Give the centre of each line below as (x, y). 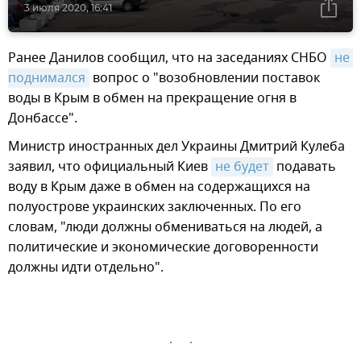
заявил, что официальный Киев (110, 167)
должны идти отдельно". (86, 268)
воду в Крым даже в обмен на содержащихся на (159, 187)
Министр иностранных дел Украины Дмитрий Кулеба (176, 147)
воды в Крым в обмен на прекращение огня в (152, 99)
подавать (305, 167)
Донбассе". (43, 119)
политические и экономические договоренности (163, 248)
